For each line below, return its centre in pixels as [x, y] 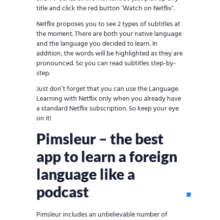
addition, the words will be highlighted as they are [110, 54]
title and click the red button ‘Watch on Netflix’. [105, 9]
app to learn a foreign [107, 156]
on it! [44, 119]
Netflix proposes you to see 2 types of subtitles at [108, 25]
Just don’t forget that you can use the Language [107, 89]
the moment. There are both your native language [109, 34]
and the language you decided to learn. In [97, 44]
